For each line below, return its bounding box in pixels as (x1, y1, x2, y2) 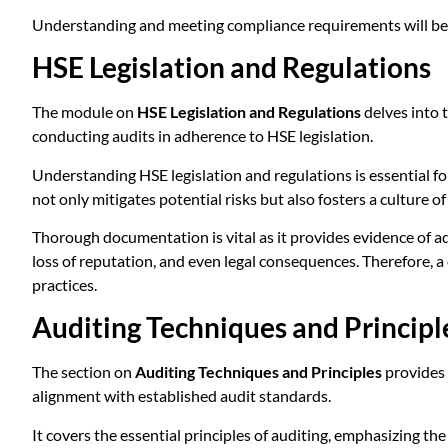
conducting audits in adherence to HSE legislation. (32, 126, 373, 146)
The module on (32, 102, 137, 122)
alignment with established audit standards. (32, 386, 331, 406)
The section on (32, 362, 135, 382)
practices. (32, 275, 97, 295)
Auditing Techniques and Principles (135, 362, 382, 382)
